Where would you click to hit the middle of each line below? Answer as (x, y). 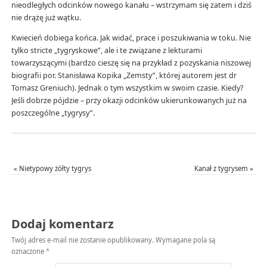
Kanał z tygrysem (222, 169)
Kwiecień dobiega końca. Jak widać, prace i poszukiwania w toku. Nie (131, 38)
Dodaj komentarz (62, 224)
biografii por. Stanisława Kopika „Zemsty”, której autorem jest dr (124, 75)
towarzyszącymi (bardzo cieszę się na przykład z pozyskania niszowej (131, 63)
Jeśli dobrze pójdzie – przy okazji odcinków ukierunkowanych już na (129, 100)
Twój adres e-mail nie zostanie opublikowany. (82, 240)
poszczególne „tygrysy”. (53, 113)
